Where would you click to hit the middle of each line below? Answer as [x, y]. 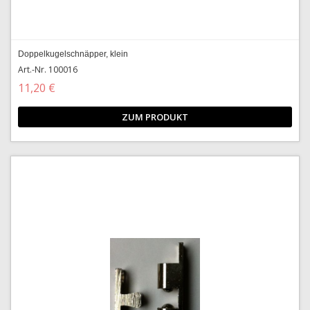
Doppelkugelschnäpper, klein [73, 54]
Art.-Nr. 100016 [48, 70]
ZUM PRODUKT [155, 117]
